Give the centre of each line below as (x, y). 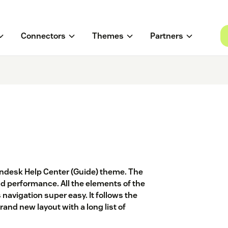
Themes (108, 36)
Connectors (43, 36)
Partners (166, 36)
